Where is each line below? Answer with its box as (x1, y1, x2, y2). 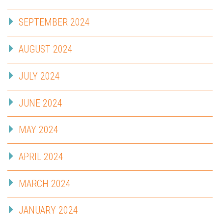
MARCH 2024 (19, 177, 71, 190)
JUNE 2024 (19, 97, 62, 109)
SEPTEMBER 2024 (19, 16, 90, 28)
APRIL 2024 (19, 151, 63, 163)
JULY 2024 (19, 70, 60, 82)
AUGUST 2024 (19, 43, 73, 55)
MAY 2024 (19, 124, 58, 136)
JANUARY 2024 (19, 204, 78, 217)
